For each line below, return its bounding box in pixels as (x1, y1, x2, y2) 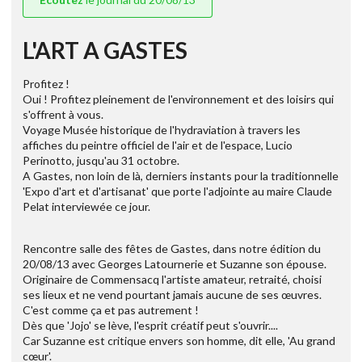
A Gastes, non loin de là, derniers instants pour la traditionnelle (23, 169, 339, 183)
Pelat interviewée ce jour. (23, 200, 150, 214)
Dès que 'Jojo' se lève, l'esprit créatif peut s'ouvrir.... (23, 318, 278, 333)
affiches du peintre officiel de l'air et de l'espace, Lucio (23, 138, 293, 153)
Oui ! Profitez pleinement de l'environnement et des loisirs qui (23, 92, 334, 107)
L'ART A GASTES (23, 36, 187, 65)
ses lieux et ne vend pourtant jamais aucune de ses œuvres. (23, 288, 322, 302)
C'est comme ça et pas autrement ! (23, 303, 199, 318)
